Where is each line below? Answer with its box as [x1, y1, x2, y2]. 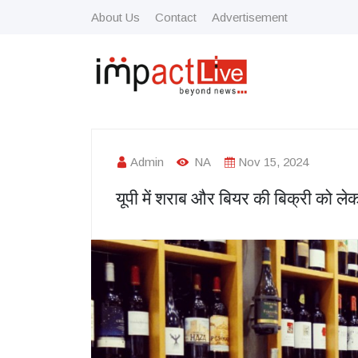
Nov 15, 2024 [238, 155, 308, 169]
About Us [91, 10, 140, 24]
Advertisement [212, 10, 288, 24]
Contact [155, 10, 197, 24]
